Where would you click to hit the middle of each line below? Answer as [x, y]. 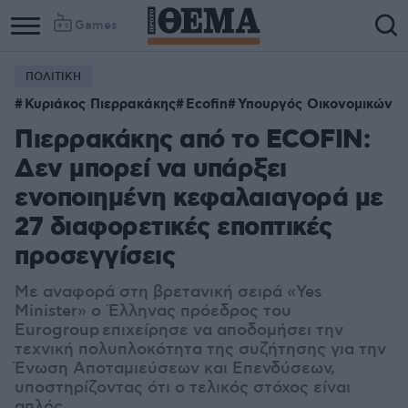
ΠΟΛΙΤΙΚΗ [53, 77]
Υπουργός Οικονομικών [315, 105]
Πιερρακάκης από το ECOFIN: [192, 141]
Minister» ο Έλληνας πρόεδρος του [153, 311]
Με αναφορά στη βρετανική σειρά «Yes [168, 292]
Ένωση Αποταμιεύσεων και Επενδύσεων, [175, 369]
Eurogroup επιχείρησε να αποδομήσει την [179, 331]
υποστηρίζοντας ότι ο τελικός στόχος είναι [183, 388]
